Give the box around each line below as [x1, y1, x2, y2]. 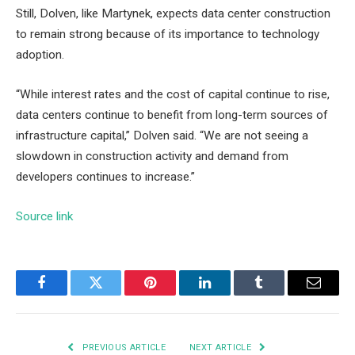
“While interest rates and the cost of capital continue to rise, [16, 86, 330, 101]
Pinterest [149, 287, 200, 302]
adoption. [16, 48, 64, 63]
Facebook [40, 287, 96, 302]
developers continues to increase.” [16, 169, 195, 184]
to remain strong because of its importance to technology [16, 27, 319, 42]
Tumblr [258, 287, 300, 302]
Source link [16, 208, 73, 223]
